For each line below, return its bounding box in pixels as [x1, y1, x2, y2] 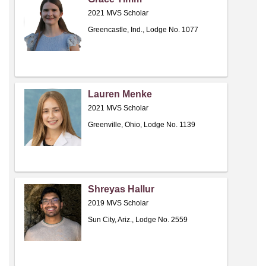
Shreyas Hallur [88, 184, 154, 195]
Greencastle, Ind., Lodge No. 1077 [88, 26, 198, 34]
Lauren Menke [88, 89, 152, 100]
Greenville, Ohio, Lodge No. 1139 [88, 121, 195, 129]
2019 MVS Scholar [88, 199, 148, 208]
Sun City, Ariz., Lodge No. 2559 [88, 216, 188, 224]
